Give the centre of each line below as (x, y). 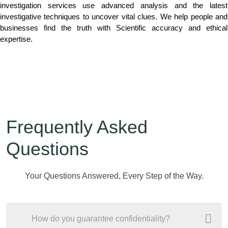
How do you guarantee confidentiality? (101, 218)
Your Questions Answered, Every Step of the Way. (114, 176)
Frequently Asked (77, 127)
